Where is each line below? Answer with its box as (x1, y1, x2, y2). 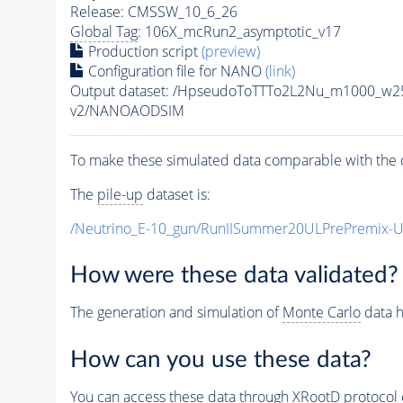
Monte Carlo (282, 302, 361, 323)
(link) (264, 60, 295, 81)
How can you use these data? (69, 347, 372, 372)
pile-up (96, 184, 143, 204)
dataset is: (142, 184, 210, 204)
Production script (84, 40, 201, 61)
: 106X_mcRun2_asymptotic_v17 (137, 21, 341, 41)
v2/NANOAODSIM (69, 100, 184, 121)
